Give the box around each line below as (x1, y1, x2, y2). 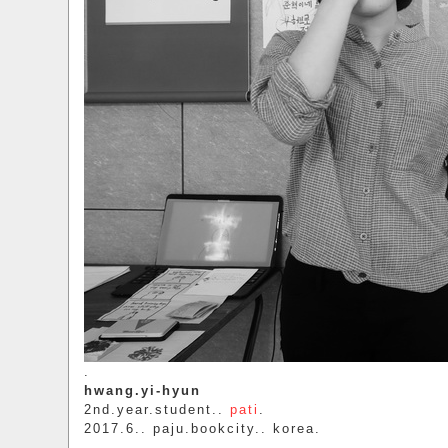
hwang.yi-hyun (83, 383, 201, 398)
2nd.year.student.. (83, 402, 230, 417)
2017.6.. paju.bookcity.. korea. (83, 421, 321, 436)
